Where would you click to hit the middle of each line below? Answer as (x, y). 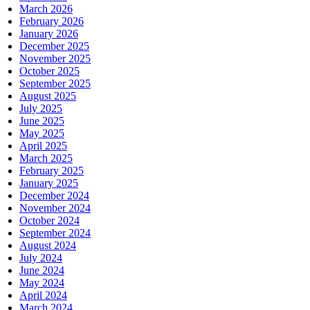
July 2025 (41, 108)
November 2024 (55, 208)
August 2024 (48, 245)
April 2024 (43, 295)
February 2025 (52, 170)
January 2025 (49, 183)
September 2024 (55, 232)
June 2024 (42, 270)
